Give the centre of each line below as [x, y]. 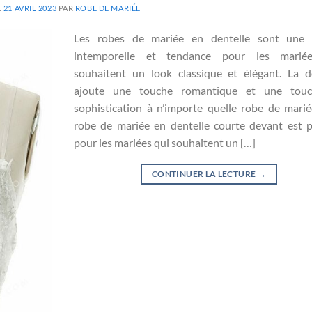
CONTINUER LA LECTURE [205, 173]
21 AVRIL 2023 [30, 8]
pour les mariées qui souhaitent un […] [165, 142]
